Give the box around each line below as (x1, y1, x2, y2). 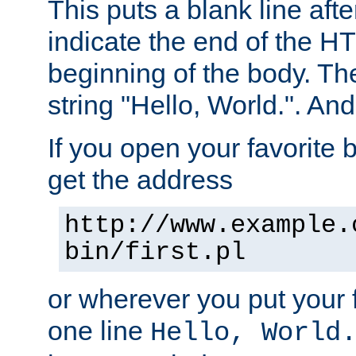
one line (48, 315, 150, 346)
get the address (48, 164, 233, 195)
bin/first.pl (64, 238, 246, 267)
